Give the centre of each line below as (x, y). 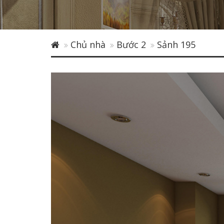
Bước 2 (131, 45)
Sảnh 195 (176, 45)
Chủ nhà (88, 45)
